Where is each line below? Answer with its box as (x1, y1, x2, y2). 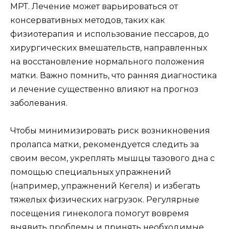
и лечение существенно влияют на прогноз (10, 84, 198, 94)
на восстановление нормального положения (10, 56, 204, 66)
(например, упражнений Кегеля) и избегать (10, 180, 200, 191)
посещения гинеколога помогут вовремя (10, 208, 189, 218)
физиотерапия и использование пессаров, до (10, 29, 209, 39)
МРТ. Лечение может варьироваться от (10, 1, 178, 11)
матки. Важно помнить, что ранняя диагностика (10, 70, 217, 80)
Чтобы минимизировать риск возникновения (10, 125, 210, 135)
